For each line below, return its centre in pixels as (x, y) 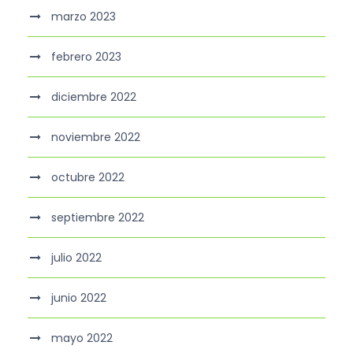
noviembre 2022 (96, 137)
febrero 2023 (86, 57)
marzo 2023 (84, 17)
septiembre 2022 (98, 218)
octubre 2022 (88, 178)
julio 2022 (76, 258)
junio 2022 (79, 298)
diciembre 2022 (94, 97)
